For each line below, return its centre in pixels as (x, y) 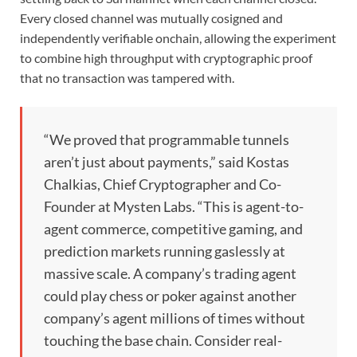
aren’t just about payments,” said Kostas (167, 161)
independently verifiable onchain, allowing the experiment (178, 37)
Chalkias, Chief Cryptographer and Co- (163, 184)
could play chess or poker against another (170, 295)
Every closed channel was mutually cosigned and (151, 18)
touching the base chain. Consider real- (163, 340)
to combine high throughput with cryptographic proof (166, 57)
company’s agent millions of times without (175, 318)
